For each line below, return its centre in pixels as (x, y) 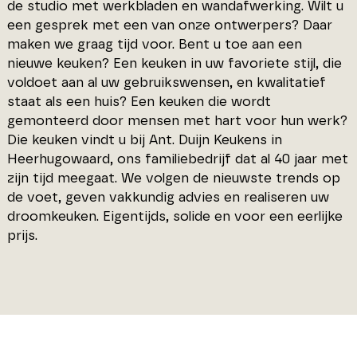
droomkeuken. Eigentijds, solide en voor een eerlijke (175, 216)
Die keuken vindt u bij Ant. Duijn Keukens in (144, 139)
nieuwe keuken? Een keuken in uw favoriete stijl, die (174, 63)
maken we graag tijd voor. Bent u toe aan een (154, 44)
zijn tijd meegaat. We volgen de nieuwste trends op (173, 178)
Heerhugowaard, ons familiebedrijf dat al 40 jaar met (177, 159)
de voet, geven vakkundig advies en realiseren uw (168, 197)
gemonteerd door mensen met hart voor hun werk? (177, 120)
